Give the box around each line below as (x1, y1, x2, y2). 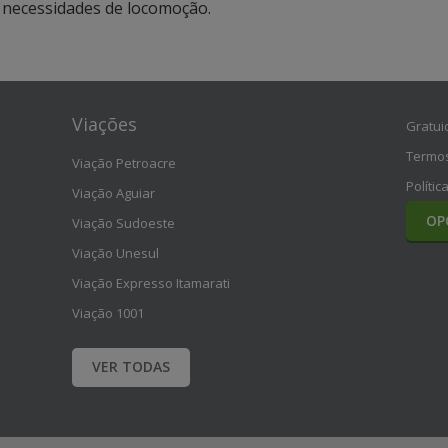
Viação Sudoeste (72, 214, 176, 232)
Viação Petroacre (72, 154, 177, 172)
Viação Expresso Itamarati (72, 274, 231, 292)
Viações (72, 112, 138, 136)
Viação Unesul (72, 244, 160, 262)
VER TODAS (92, 357, 171, 376)
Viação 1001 (72, 304, 145, 322)
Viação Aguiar (72, 184, 156, 202)
